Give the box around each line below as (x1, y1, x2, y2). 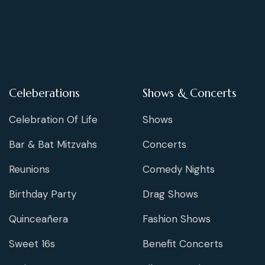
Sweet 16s (9, 237, 55, 251)
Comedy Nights (143, 163, 215, 176)
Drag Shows (143, 188, 198, 201)
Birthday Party (9, 188, 76, 201)
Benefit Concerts (143, 237, 223, 251)
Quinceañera (9, 212, 68, 226)
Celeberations (9, 86, 80, 101)
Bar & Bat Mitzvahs (9, 138, 97, 151)
